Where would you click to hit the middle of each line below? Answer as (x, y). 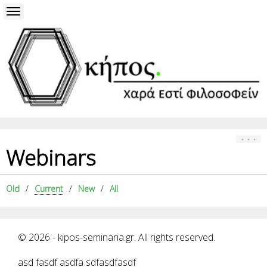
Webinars (51, 157)
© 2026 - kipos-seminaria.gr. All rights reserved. (117, 237)
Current (49, 189)
